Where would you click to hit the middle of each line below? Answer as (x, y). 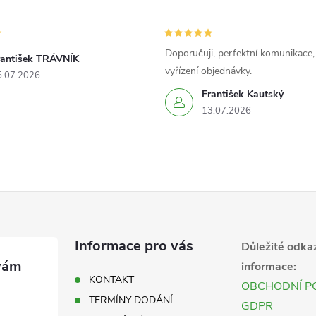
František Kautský (243, 95)
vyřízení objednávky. (208, 71)
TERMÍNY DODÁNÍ (131, 300)
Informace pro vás (134, 246)
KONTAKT (112, 280)
